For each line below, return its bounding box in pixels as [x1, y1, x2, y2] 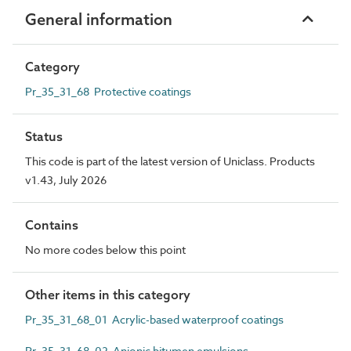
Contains [25, 216, 78, 233]
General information [25, 9, 172, 29]
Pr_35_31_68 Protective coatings [25, 83, 191, 99]
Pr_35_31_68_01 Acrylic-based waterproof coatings [25, 311, 284, 327]
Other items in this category [25, 286, 190, 302]
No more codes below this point [25, 241, 186, 257]
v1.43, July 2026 [25, 172, 107, 187]
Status [25, 128, 63, 144]
